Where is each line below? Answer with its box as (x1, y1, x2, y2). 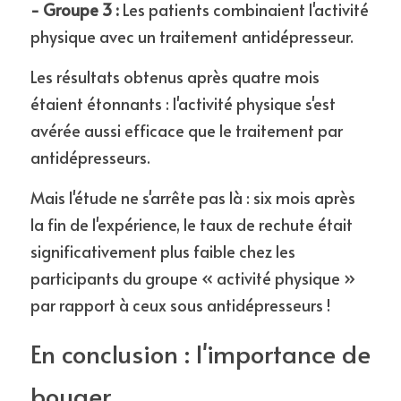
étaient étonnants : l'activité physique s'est (30, 92, 336, 115)
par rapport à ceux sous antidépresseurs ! (30, 294, 330, 316)
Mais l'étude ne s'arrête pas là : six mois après (30, 186, 355, 209)
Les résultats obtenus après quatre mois (30, 65, 320, 88)
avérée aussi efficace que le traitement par (30, 119, 343, 141)
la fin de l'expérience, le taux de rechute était (30, 213, 353, 235)
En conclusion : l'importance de (30, 336, 371, 371)
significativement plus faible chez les (30, 240, 295, 262)
